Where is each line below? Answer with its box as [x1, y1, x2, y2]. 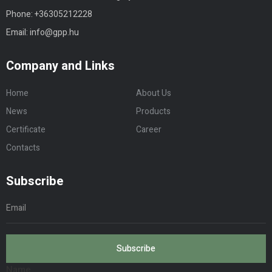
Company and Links [6, 57, 115, 75]
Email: [6, 26, 30, 39]
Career [136, 123, 161, 136]
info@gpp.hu [30, 26, 79, 39]
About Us [136, 87, 171, 100]
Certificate [6, 123, 46, 136]
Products [136, 105, 171, 118]
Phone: [6, 8, 35, 21]
